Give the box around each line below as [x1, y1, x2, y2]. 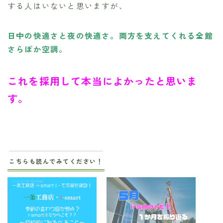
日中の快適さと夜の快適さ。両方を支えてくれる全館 [7, 29, 213, 41]
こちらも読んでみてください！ [9, 156, 103, 165]
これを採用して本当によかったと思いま [7, 73, 198, 88]
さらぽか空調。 [7, 43, 68, 54]
